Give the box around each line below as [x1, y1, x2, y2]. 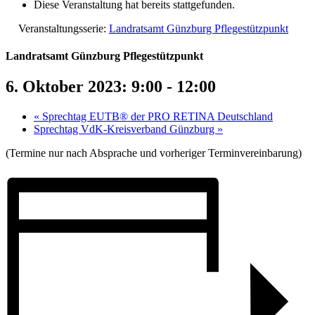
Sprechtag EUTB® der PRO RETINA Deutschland [39, 110, 273, 123]
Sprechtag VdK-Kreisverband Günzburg [34, 123, 217, 136]
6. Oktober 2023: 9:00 [6, 77, 162, 96]
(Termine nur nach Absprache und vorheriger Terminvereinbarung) [6, 147, 302, 160]
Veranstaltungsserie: [18, 22, 109, 34]
